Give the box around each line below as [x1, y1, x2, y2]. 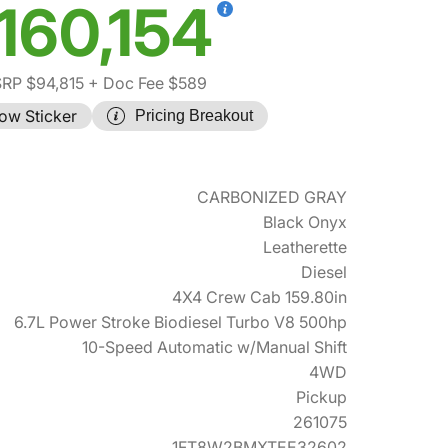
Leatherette [263, 237, 347, 257]
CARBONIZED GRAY [197, 187, 347, 207]
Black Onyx [263, 212, 347, 232]
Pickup [296, 387, 347, 407]
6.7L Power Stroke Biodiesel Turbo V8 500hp [14, 312, 347, 332]
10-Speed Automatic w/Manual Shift [82, 337, 347, 357]
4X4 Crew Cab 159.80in [172, 287, 347, 307]
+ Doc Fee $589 [83, 73, 207, 93]
